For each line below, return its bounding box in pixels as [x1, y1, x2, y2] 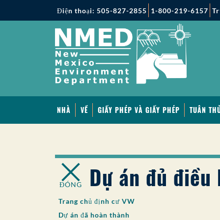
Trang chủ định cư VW [58, 197, 135, 205]
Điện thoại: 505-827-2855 [56, 6, 147, 15]
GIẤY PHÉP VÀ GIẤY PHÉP [97, 105, 180, 115]
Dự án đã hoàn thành [58, 211, 130, 219]
